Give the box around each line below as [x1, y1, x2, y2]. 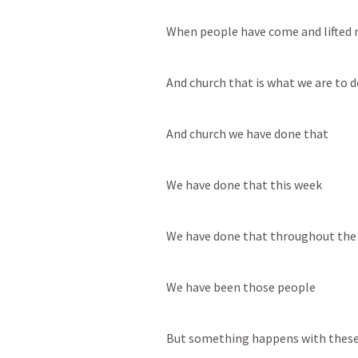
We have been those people [166, 278, 316, 295]
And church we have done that [166, 125, 328, 141]
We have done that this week [166, 176, 322, 193]
